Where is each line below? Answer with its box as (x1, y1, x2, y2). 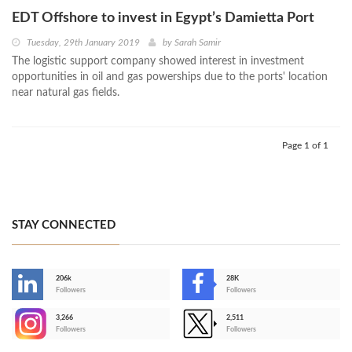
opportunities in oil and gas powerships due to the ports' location (12, 71, 328, 83)
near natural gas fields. (12, 87, 119, 99)
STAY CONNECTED (12, 219, 115, 232)
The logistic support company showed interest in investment (12, 56, 304, 68)
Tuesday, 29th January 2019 (27, 38, 140, 48)
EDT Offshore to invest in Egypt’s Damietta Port (12, 11, 314, 26)
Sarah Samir (174, 38, 221, 48)
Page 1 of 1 (282, 141, 328, 151)
